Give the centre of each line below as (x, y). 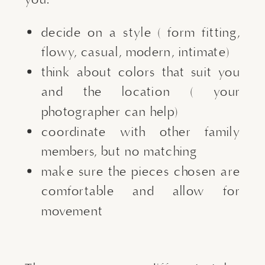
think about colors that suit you (141, 72)
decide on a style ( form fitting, (141, 32)
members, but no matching (119, 151)
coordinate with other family (141, 132)
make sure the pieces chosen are (141, 171)
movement (72, 211)
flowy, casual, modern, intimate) (135, 52)
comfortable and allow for (141, 191)
